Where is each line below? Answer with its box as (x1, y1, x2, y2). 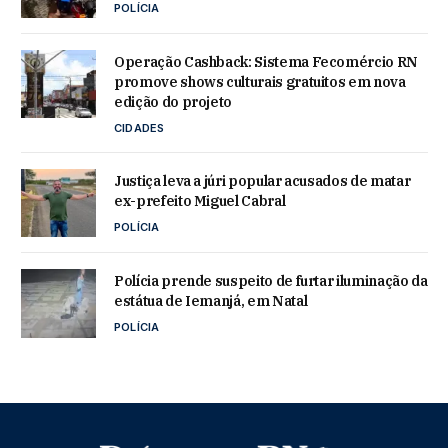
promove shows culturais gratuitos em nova (114, 73, 406, 92)
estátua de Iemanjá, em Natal (114, 292, 308, 311)
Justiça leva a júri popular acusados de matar (114, 172, 411, 191)
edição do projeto (114, 93, 233, 112)
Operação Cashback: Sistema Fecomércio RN (114, 53, 418, 72)
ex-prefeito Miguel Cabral (114, 192, 286, 211)
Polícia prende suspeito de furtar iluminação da (114, 272, 428, 291)
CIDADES (114, 121, 165, 136)
